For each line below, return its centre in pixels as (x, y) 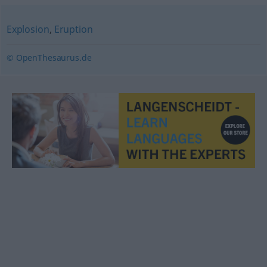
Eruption (73, 29)
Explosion (28, 29)
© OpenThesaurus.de (49, 58)
